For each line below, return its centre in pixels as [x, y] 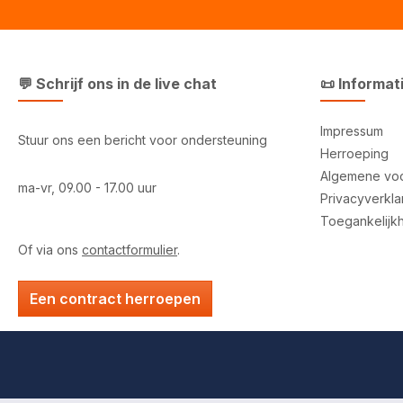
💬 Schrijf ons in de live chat [117, 84]
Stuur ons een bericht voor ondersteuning [143, 140]
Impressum [352, 131]
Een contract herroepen [115, 299]
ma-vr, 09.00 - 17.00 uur [87, 188]
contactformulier [130, 250]
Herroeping [354, 154]
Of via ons [50, 250]
